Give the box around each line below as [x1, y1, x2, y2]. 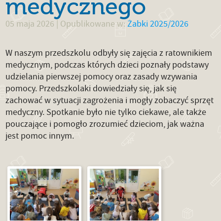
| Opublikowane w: [54, 18, 128, 30]
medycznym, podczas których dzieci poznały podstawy [5, 59, 209, 71]
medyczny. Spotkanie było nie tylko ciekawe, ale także [5, 107, 207, 118]
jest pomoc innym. [5, 130, 74, 142]
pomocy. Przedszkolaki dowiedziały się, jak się [5, 83, 177, 94]
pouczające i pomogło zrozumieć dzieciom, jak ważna [5, 118, 205, 130]
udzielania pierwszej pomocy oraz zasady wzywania [5, 71, 198, 82]
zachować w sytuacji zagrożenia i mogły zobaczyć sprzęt [5, 95, 214, 106]
